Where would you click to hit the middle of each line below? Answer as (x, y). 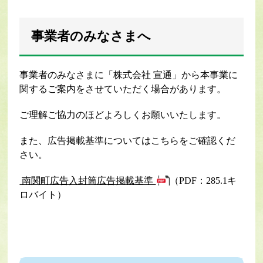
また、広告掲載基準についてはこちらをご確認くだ (128, 141)
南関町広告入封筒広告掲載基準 (88, 181)
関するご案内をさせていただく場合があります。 (123, 89)
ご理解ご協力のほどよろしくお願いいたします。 (123, 115)
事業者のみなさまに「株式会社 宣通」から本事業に (129, 75)
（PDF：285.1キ (203, 181)
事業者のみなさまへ (91, 36)
